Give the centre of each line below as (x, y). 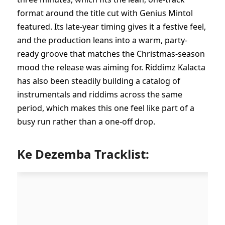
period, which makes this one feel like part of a (106, 108)
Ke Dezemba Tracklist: (83, 154)
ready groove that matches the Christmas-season (111, 54)
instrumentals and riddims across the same (100, 95)
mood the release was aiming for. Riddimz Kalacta (111, 68)
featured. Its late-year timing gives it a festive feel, (111, 27)
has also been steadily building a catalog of (99, 81)
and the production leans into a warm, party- (102, 40)
